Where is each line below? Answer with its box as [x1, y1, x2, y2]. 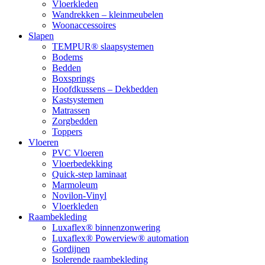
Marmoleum [52, 179, 98, 190]
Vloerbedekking [52, 158, 112, 169]
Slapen [28, 30, 54, 41]
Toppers [52, 126, 82, 137]
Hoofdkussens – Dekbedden [52, 83, 158, 94]
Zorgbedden [52, 115, 98, 126]
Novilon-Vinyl [52, 190, 106, 201]
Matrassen [52, 105, 90, 115]
